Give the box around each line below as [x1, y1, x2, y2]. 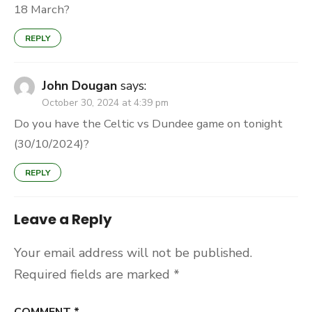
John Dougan [42, 77, 117, 94]
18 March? [14, 1, 70, 17]
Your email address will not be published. [14, 244, 252, 261]
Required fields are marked [14, 266, 173, 283]
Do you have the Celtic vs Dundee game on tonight [14, 116, 283, 132]
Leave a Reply [14, 210, 112, 229]
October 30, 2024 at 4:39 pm [42, 96, 169, 109]
